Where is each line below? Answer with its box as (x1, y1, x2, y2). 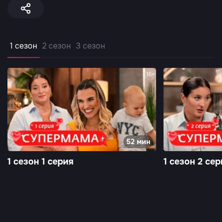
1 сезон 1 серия (7, 156, 73, 167)
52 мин (126, 137, 150, 146)
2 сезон (42, 41, 71, 51)
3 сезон (76, 41, 105, 51)
